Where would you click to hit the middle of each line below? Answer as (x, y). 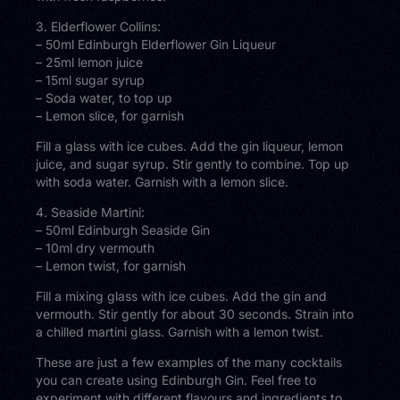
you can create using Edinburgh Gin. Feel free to (176, 380)
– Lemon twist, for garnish (111, 266)
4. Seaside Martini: (91, 212)
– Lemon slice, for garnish (110, 116)
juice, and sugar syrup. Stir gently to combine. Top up (193, 164)
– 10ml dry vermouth (96, 248)
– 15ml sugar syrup (91, 80)
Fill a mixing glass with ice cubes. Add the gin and (182, 296)
